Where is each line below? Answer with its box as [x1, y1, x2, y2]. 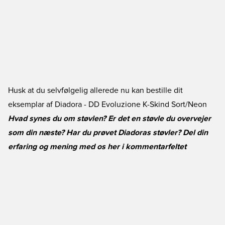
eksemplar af [8, 100, 55, 108]
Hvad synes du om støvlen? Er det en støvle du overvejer [8, 115, 211, 123]
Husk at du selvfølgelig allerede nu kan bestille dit [8, 86, 183, 94]
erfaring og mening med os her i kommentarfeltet [8, 143, 186, 151]
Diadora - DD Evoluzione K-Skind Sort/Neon [55, 100, 207, 108]
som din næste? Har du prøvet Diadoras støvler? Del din [8, 129, 208, 137]
